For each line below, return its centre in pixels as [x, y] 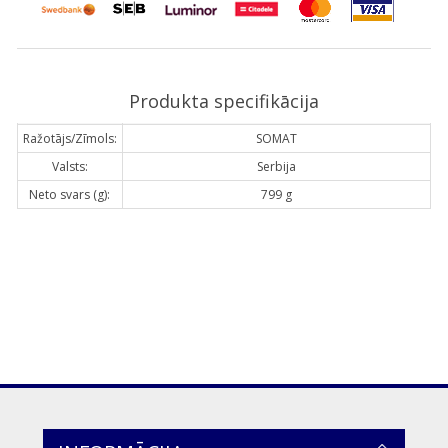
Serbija [276, 166]
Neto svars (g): [70, 194]
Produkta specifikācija [223, 100]
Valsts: [69, 166]
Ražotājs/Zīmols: [69, 138]
